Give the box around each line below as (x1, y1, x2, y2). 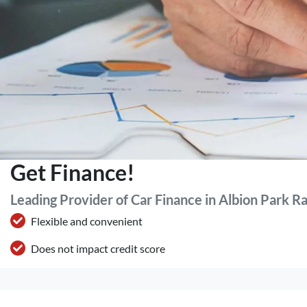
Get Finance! (10, 159, 135, 186)
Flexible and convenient (31, 214, 143, 228)
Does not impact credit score (31, 242, 165, 255)
